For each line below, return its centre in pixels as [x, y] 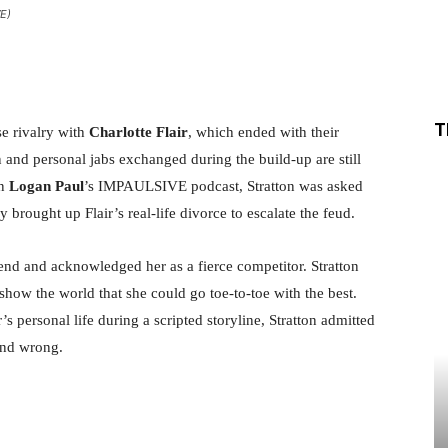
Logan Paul [46, 185]
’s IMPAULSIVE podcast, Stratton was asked [223, 185]
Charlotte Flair [138, 131]
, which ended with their [263, 131]
